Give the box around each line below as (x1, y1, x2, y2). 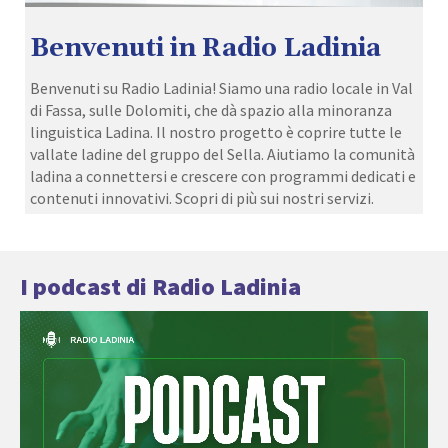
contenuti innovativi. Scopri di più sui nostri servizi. (30, 187, 374, 208)
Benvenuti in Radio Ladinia (30, 32, 381, 65)
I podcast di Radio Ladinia (20, 270, 301, 302)
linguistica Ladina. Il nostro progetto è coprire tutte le (30, 121, 402, 142)
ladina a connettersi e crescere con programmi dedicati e (30, 165, 416, 186)
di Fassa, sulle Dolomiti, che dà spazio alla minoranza (30, 99, 392, 120)
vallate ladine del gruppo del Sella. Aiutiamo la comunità (30, 143, 415, 164)
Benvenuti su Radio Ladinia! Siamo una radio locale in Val (30, 77, 413, 98)
